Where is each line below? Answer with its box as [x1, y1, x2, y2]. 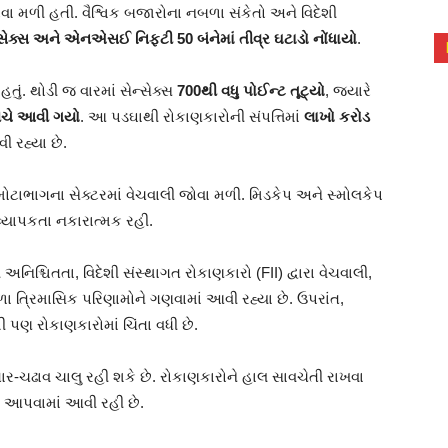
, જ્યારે [325, 82, 371, 100]
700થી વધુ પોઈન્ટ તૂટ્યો [177, 82, 325, 100]
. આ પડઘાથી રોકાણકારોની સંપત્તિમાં [80, 108, 304, 126]
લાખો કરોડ [304, 108, 370, 126]
